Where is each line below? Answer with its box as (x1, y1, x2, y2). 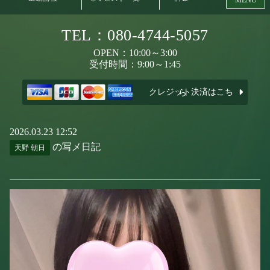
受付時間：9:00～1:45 (89, 59, 181, 69)
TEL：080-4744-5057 (61, 27, 209, 44)
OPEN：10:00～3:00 (93, 48, 177, 58)
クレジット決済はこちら (178, 87, 196, 97)
